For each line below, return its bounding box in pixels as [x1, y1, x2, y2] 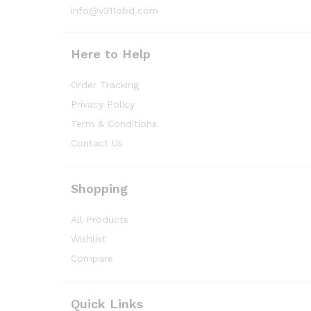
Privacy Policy [71, 99, 135, 110]
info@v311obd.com [71, 5, 158, 17]
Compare [71, 253, 113, 264]
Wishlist [71, 233, 106, 245]
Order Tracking [71, 79, 139, 91]
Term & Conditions [71, 118, 157, 130]
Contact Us [71, 137, 123, 149]
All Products [71, 214, 128, 226]
